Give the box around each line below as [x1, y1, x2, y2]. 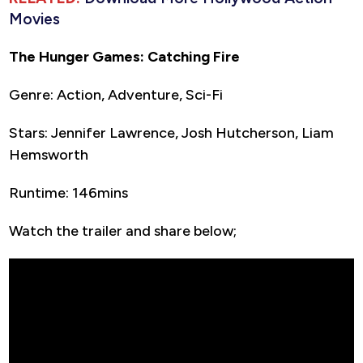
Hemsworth [9, 146, 88, 164]
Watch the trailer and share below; [9, 222, 237, 241]
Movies [9, 10, 60, 29]
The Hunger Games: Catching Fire [9, 48, 240, 66]
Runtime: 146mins [9, 184, 128, 203]
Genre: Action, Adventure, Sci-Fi [9, 86, 223, 105]
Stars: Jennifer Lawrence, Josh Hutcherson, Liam [9, 124, 334, 143]
